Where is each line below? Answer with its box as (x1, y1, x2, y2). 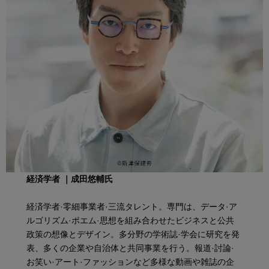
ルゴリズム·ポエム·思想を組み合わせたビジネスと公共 (26, 216, 235, 226)
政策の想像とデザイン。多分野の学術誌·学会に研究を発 (26, 229, 240, 240)
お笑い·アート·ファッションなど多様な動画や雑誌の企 (26, 257, 235, 267)
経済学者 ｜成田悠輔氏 (26, 174, 113, 184)
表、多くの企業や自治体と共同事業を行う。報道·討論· (26, 243, 235, 253)
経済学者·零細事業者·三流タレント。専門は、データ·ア (26, 202, 238, 212)
